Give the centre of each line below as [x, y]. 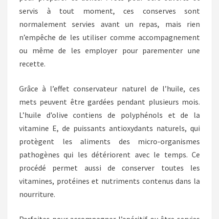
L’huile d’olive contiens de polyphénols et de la [109, 115]
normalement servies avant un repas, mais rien [109, 24]
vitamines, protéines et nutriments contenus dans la [109, 181]
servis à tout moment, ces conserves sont [109, 11]
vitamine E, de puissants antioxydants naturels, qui [109, 128]
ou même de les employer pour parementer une [109, 51]
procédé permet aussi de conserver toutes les [109, 168]
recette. [32, 64]
